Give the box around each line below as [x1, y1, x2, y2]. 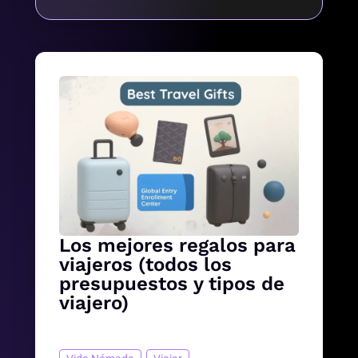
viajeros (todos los [59, 253, 232, 276]
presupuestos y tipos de [59, 272, 284, 296]
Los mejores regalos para [59, 234, 296, 257]
